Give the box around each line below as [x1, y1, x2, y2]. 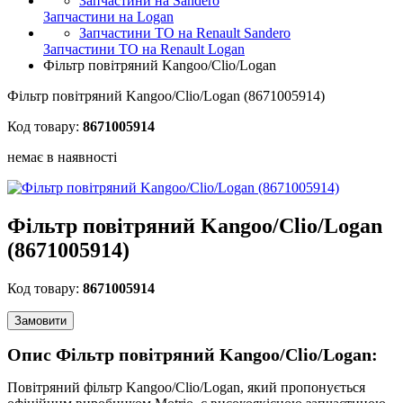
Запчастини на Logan [43, 9, 174, 24]
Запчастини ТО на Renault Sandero [79, 25, 291, 40]
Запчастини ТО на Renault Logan [43, 41, 245, 57]
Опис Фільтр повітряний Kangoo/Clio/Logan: [7, 345, 378, 365]
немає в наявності [7, 149, 117, 165]
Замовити [14, 313, 67, 327]
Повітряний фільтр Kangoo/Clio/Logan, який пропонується [7, 380, 365, 396]
